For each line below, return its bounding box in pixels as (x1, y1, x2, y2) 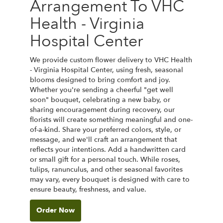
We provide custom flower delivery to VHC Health (30, 55, 192, 65)
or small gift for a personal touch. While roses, (30, 154, 180, 164)
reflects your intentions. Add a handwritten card (30, 144, 186, 154)
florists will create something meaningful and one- (30, 114, 193, 124)
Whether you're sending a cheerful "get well (30, 85, 173, 95)
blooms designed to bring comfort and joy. (30, 75, 170, 85)
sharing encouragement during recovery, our (30, 105, 175, 114)
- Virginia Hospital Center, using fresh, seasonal (30, 65, 183, 75)
